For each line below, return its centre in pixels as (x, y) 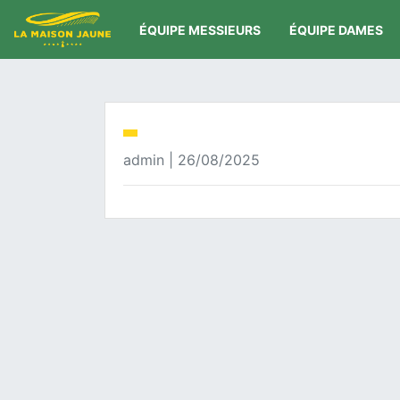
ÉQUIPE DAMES (337, 29)
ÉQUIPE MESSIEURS (200, 29)
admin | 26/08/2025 (192, 160)
